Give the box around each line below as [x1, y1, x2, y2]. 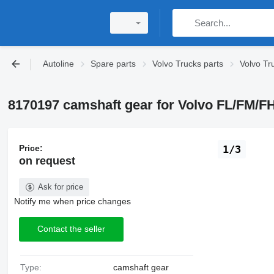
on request [18, 154, 75, 167]
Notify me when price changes [13, 196, 131, 206]
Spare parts [91, 59, 136, 68]
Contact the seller [37, 224, 105, 234]
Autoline [43, 59, 74, 68]
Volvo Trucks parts [152, 59, 223, 68]
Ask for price [37, 182, 83, 191]
